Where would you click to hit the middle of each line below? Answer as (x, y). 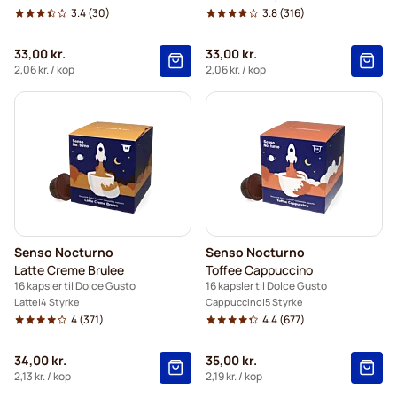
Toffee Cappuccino (259, 270)
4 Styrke (60, 302)
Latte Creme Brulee (69, 270)
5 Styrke (284, 302)
